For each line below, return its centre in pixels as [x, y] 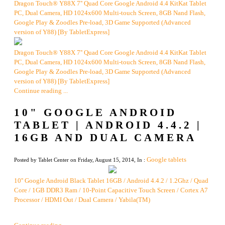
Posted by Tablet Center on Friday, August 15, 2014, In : [80, 160]
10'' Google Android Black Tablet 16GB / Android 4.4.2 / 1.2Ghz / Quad [111, 181]
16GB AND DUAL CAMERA [105, 138]
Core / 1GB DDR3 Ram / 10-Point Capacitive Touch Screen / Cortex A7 [111, 191]
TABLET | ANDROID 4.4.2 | [108, 125]
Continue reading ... [41, 91]
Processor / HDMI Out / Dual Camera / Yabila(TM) [82, 200]
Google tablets [166, 160]
